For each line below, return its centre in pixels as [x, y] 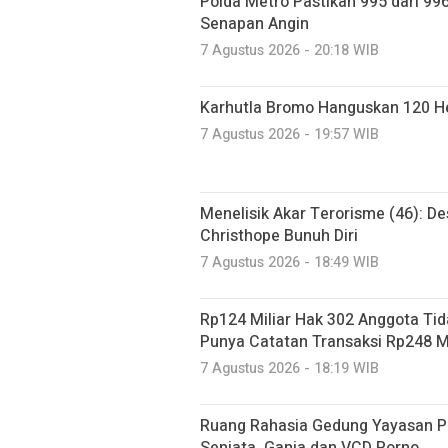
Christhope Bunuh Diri [279, 236]
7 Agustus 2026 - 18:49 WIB [289, 262]
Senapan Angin [254, 24]
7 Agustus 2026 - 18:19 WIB [289, 368]
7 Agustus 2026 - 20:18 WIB [289, 50]
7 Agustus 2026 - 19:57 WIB [289, 134]
